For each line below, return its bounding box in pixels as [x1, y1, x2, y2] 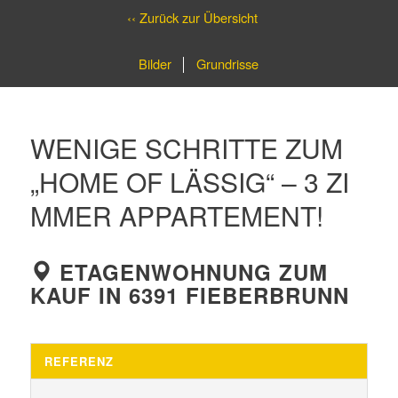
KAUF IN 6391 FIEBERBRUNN [29, 280, 349, 310]
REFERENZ [44, 353, 114, 370]
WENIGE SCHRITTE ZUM [29, 129, 343, 167]
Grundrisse [193, 54, 259, 73]
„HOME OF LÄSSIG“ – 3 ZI [29, 163, 349, 201]
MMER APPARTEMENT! [29, 196, 323, 235]
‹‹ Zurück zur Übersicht [126, 8, 258, 27]
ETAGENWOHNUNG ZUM [52, 257, 328, 287]
